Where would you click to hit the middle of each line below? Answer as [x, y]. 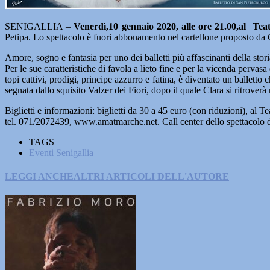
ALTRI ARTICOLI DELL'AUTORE [151, 177]
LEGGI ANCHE [39, 177]
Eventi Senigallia [61, 153]
